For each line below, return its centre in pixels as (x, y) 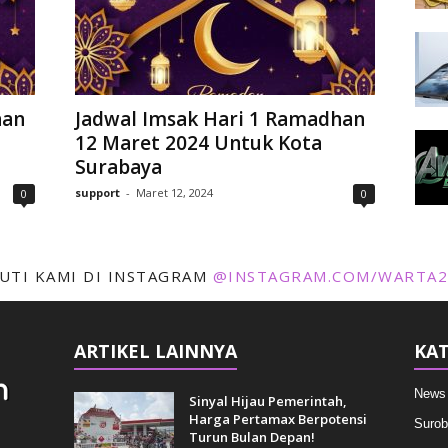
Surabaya (118, 167)
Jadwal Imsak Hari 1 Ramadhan (219, 119)
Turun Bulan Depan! (251, 437)
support (97, 192)
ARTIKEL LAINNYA (155, 351)
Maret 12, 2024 (174, 192)
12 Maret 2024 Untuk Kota (198, 143)
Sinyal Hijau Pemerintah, (267, 401)
